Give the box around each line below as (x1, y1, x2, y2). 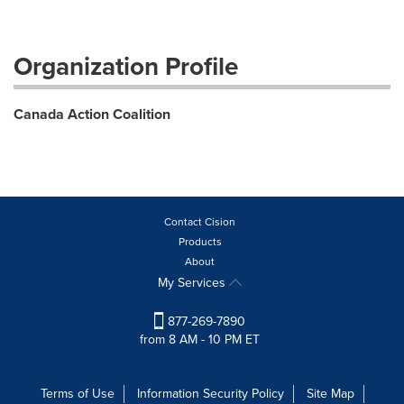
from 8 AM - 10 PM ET (140, 330, 260, 350)
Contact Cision (164, 214, 235, 230)
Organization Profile (14, 48, 238, 85)
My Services (158, 273, 229, 292)
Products (178, 234, 222, 250)
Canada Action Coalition (14, 104, 170, 124)
